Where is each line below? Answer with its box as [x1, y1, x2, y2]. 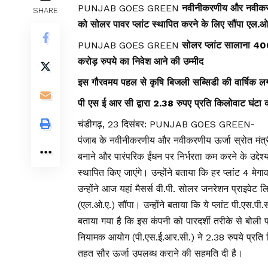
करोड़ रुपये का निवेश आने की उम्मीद [78, 56, 203, 68]
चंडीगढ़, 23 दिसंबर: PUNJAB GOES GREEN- [78, 118, 255, 130]
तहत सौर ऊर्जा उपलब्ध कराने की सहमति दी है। [78, 248, 243, 260]
